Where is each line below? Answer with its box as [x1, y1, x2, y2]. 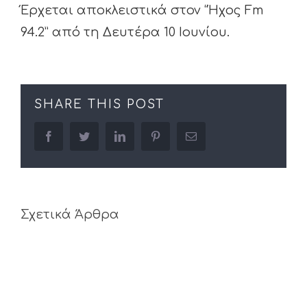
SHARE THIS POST [34, 98, 164, 111]
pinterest [160, 130, 197, 141]
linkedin [125, 130, 160, 141]
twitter [89, 130, 116, 141]
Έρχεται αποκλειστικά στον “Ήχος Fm [21, 3, 264, 17]
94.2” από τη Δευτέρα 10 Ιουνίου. [21, 25, 230, 39]
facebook [53, 130, 93, 141]
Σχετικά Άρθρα [21, 208, 119, 221]
